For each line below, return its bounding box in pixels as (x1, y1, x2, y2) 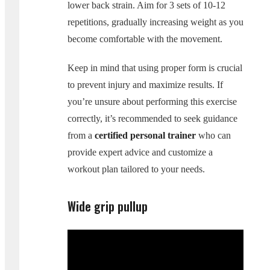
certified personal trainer (95, 130, 196, 140)
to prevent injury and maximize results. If (67, 79, 223, 90)
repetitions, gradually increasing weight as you (67, 17, 243, 28)
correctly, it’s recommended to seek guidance (67, 113, 237, 124)
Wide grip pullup (67, 196, 148, 215)
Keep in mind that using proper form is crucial (67, 62, 242, 73)
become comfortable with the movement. (67, 34, 222, 45)
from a (67, 130, 95, 140)
